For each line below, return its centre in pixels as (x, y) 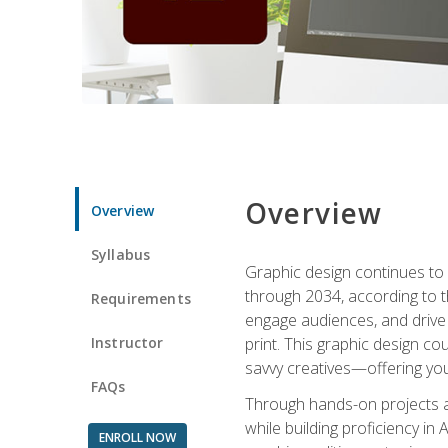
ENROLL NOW (137, 437)
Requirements (141, 298)
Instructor (127, 342)
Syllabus (121, 254)
